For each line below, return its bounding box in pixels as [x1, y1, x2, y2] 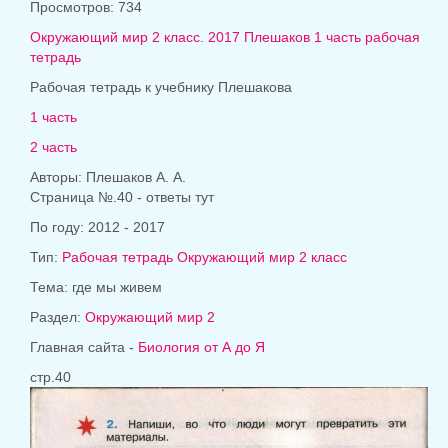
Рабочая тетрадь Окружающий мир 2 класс [62, 249, 347, 266]
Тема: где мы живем [30, 279, 162, 296]
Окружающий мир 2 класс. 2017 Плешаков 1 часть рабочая [30, 29, 420, 46]
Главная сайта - [30, 339, 138, 356]
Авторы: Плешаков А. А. [30, 169, 186, 186]
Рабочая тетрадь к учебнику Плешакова [30, 79, 292, 96]
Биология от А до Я [138, 339, 265, 356]
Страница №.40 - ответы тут [30, 189, 214, 206]
